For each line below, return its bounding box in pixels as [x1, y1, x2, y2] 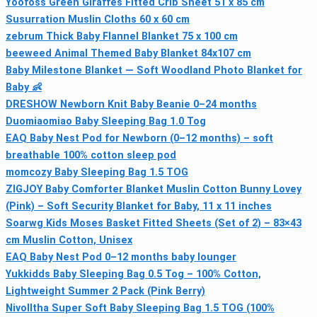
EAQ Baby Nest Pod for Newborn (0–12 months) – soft [6, 132, 273, 144]
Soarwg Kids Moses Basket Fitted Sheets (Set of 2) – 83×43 [6, 217, 301, 229]
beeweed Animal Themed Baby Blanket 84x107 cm [6, 47, 251, 59]
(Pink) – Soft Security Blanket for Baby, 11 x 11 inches [6, 200, 272, 212]
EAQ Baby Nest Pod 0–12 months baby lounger [6, 250, 236, 263]
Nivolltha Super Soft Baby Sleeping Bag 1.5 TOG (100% [6, 301, 275, 314]
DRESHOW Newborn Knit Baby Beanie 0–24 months [6, 98, 257, 110]
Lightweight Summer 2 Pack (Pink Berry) [6, 284, 205, 297]
